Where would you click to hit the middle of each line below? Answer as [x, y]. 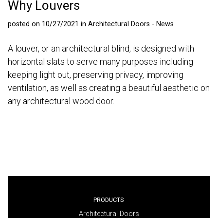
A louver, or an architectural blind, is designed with [101, 49]
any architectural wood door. [61, 101]
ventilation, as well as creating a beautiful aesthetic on [109, 88]
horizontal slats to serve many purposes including [100, 62]
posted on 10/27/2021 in [48, 24]
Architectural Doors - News [131, 24]
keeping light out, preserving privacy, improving [95, 75]
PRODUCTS [109, 200]
